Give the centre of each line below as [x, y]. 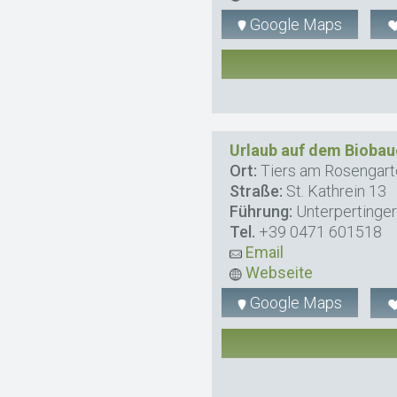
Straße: [257, 191]
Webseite [278, 273]
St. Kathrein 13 [335, 191]
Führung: [261, 212]
